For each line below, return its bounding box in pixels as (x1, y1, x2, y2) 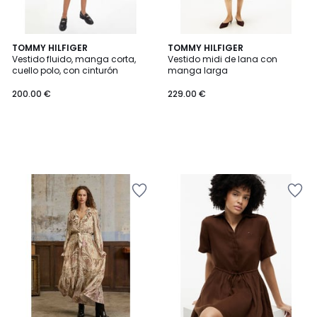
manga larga (168, 64, 228, 76)
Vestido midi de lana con (168, 53, 277, 65)
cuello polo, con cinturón (12, 64, 118, 76)
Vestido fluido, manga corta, (12, 53, 136, 65)
